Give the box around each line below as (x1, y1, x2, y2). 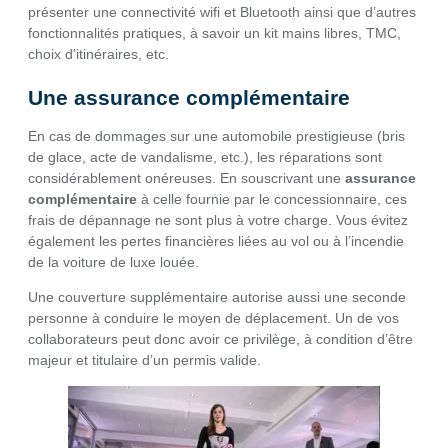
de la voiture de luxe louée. (28, 254, 199, 270)
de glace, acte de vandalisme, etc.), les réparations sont (28, 149, 382, 165)
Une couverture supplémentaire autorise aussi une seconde (28, 289, 406, 306)
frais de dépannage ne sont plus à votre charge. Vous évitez (28, 212, 408, 228)
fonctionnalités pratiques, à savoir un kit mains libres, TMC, (28, 25, 401, 41)
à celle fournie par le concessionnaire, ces (137, 191, 407, 207)
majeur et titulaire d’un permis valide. (28, 352, 261, 369)
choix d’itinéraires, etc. (28, 46, 169, 62)
